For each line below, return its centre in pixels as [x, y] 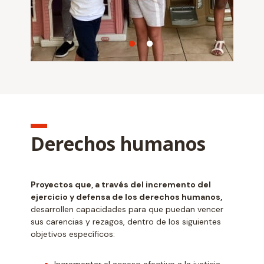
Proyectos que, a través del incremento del [121, 184]
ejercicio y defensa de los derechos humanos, [127, 197]
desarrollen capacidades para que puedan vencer [127, 209]
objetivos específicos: [73, 234]
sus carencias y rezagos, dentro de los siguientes [126, 221]
